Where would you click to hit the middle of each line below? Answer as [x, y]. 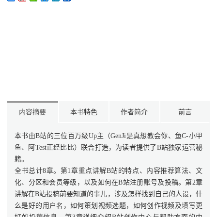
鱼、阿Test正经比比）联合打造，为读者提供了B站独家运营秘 [108, 147]
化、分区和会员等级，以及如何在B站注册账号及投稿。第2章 [108, 182]
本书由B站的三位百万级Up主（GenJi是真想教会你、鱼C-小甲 [108, 136]
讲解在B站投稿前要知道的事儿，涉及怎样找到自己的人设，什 [108, 194]
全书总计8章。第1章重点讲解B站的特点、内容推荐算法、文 [108, 171]
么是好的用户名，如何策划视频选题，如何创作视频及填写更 [108, 206]
